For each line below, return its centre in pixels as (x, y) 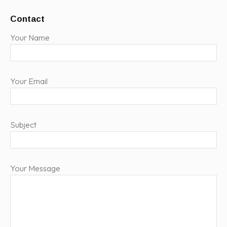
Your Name (30, 38)
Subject (23, 125)
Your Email (29, 81)
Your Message (35, 168)
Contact (27, 19)
